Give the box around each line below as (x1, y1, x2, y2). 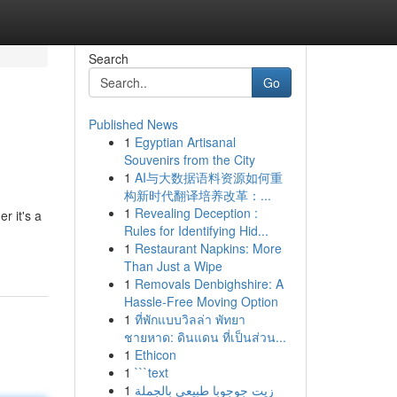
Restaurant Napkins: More (134, 239, 282, 257)
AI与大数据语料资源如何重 (134, 168, 283, 186)
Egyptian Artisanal (134, 133, 236, 151)
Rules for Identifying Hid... (123, 222, 269, 239)
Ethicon (134, 346, 176, 363)
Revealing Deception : (134, 204, 258, 222)
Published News (88, 115, 178, 133)
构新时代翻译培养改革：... (123, 186, 271, 204)
